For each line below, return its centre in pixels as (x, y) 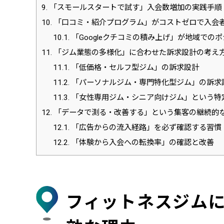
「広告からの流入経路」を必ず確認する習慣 (145, 128)
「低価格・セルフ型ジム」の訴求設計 (134, 68)
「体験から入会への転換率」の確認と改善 (141, 143)
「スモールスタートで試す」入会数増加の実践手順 (135, 8)
